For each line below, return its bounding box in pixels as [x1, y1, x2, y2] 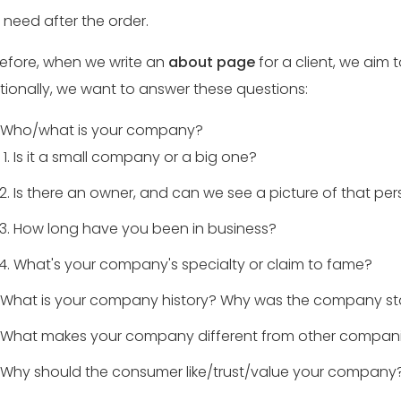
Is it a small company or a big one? [13, 147, 257, 167]
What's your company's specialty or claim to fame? [13, 254, 372, 275]
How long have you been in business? [13, 218, 277, 239]
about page [167, 52, 255, 73]
